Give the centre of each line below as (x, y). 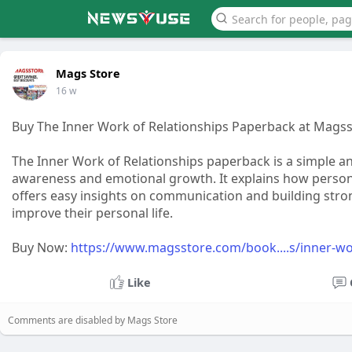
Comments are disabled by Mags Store (93, 320)
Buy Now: (41, 247)
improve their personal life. (92, 213)
